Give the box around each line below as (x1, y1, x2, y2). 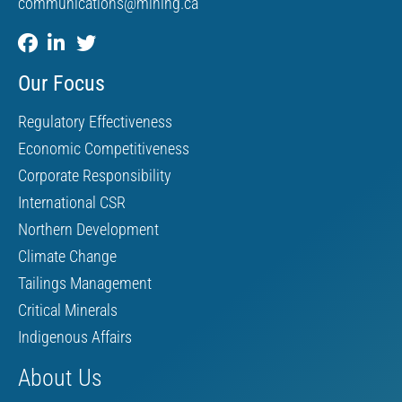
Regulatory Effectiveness (18, 111, 172, 131)
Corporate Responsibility (18, 165, 171, 185)
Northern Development (18, 219, 159, 239)
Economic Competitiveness (18, 138, 189, 158)
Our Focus (18, 70, 105, 96)
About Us (18, 363, 102, 391)
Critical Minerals (18, 300, 118, 319)
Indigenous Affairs (18, 327, 132, 346)
